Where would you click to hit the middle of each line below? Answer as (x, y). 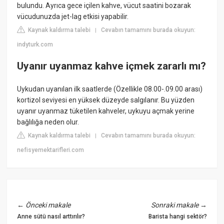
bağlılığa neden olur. (48, 122)
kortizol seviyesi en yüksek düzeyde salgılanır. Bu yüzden (106, 100)
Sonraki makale (174, 205)
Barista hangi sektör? (177, 216)
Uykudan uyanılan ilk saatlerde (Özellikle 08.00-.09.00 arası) (110, 89)
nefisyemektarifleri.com (51, 150)
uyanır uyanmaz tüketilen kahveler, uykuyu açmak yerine (106, 111)
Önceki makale (48, 205)
